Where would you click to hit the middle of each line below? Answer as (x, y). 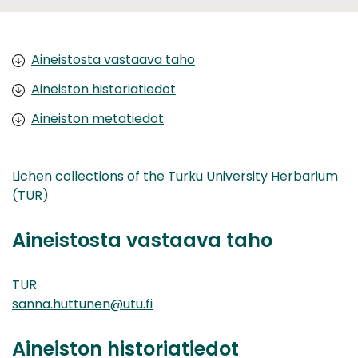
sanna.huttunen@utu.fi (82, 304)
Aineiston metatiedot (97, 118)
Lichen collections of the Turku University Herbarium (175, 176)
